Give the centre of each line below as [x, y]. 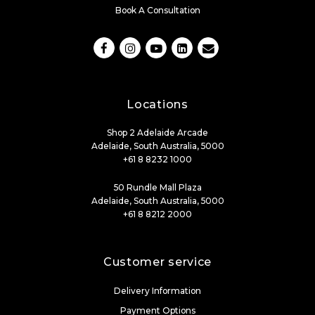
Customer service [157, 262]
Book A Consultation [157, 10]
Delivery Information [157, 291]
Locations [157, 104]
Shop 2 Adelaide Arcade [157, 133]
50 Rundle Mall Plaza [157, 187]
